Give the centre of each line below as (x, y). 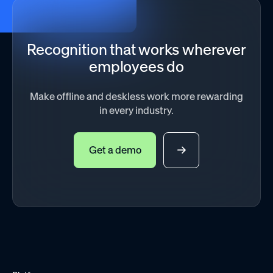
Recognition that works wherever (136, 50)
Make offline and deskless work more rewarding (136, 97)
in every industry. (136, 111)
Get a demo (115, 150)
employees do (136, 67)
